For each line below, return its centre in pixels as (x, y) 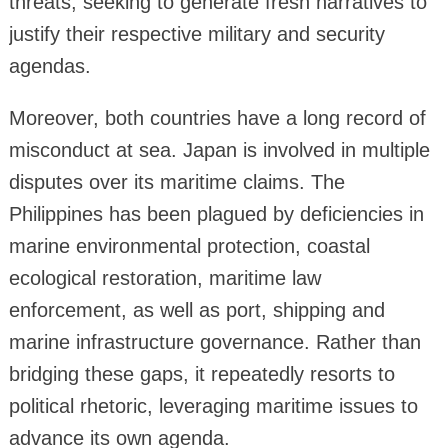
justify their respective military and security (196, 33)
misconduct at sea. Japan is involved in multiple (219, 149)
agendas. (49, 65)
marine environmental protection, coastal (189, 245)
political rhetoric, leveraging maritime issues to (213, 405)
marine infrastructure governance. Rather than (214, 341)
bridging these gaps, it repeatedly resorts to (201, 373)
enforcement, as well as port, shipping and (196, 309)
